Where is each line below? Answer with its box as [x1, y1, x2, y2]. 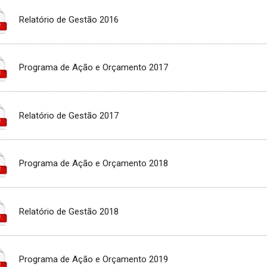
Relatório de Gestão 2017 [19, 110, 119, 121]
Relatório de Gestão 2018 [19, 206, 119, 217]
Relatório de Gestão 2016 [19, 14, 119, 25]
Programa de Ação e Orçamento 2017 [19, 62, 169, 73]
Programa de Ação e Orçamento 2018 [19, 158, 169, 169]
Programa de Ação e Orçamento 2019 [19, 254, 169, 265]
